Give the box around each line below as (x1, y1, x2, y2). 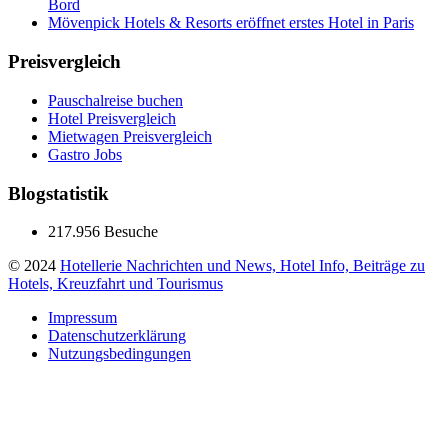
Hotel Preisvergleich (48, 109, 176, 127)
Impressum (48, 309, 117, 327)
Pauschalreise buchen (48, 91, 183, 109)
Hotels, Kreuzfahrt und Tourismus (8, 275, 223, 293)
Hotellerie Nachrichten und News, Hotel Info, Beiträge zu (60, 257, 425, 275)
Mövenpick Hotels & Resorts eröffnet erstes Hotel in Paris (48, 14, 414, 32)
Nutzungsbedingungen (48, 345, 191, 363)
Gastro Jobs (48, 145, 122, 163)
